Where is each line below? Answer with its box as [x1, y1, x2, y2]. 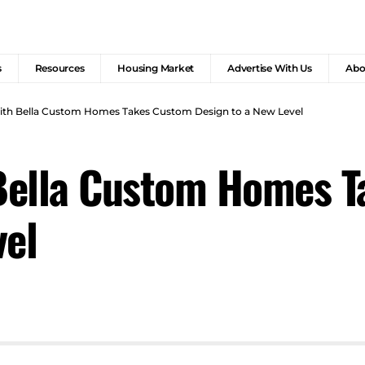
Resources [34, 62, 85, 75]
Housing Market [117, 62, 195, 75]
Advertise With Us [227, 62, 312, 75]
